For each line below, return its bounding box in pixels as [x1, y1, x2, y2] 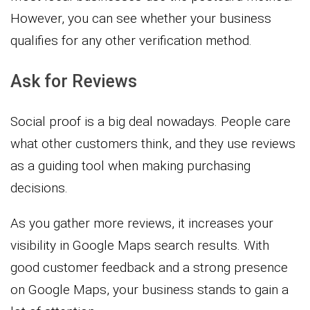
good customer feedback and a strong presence [10, 259, 288, 275]
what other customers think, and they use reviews [10, 135, 295, 152]
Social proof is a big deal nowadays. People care [10, 113, 291, 129]
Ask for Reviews [10, 71, 137, 91]
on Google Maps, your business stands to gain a [10, 281, 289, 298]
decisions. [10, 179, 68, 196]
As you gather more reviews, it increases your [10, 215, 273, 231]
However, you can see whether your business [10, 10, 271, 26]
